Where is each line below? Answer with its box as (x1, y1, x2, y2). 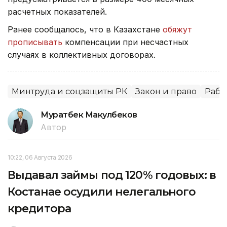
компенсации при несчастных (62, 36, 188, 47)
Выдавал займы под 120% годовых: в (8, 168, 216, 182)
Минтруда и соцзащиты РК (12, 86, 127, 96)
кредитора (8, 201, 71, 215)
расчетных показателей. (8, 6, 107, 17)
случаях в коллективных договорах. (8, 49, 156, 60)
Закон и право (135, 86, 197, 96)
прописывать (8, 36, 62, 47)
